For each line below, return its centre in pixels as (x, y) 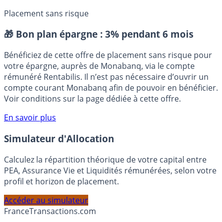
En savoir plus (30, 138)
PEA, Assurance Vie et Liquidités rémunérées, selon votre (110, 190)
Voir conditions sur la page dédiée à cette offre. (92, 119)
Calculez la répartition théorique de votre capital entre (105, 179)
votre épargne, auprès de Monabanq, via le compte (99, 86)
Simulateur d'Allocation (59, 158)
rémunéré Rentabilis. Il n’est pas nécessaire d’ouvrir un (106, 97)
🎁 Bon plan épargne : (55, 54)
